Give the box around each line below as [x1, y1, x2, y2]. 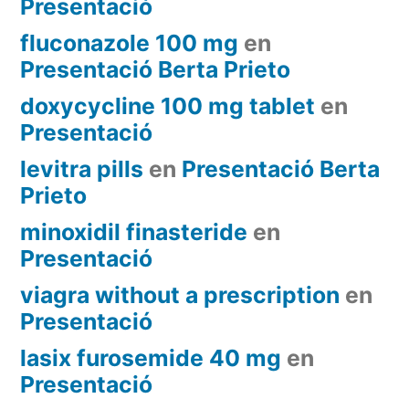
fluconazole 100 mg [20, 28, 238, 57]
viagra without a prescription [20, 280, 340, 309]
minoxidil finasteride [20, 217, 247, 246]
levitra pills [20, 154, 143, 183]
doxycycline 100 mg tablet [20, 91, 315, 120]
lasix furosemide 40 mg [20, 343, 281, 372]
